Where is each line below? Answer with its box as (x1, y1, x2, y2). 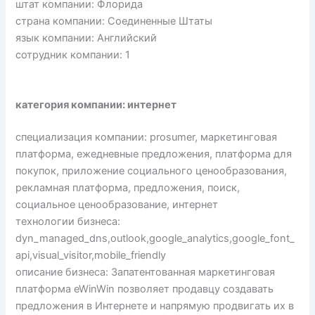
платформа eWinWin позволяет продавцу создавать (15, 282, 274, 295)
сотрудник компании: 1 (15, 48, 131, 61)
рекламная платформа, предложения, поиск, (15, 181, 240, 194)
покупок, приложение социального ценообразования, (15, 164, 288, 177)
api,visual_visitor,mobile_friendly (15, 248, 167, 262)
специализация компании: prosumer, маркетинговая (15, 130, 278, 143)
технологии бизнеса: (15, 214, 121, 228)
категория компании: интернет (15, 98, 177, 111)
